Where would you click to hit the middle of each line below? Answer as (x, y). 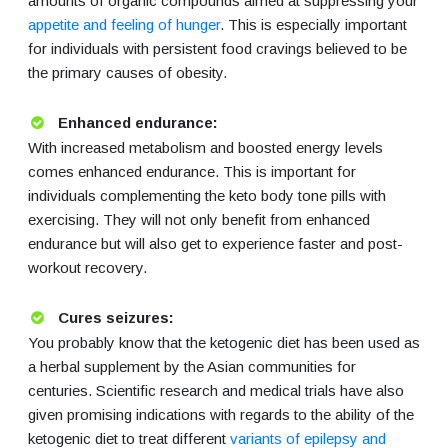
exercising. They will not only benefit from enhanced (199, 220)
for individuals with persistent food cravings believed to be (217, 49)
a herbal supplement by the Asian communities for (192, 367)
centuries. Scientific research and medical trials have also (216, 391)
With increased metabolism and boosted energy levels (205, 148)
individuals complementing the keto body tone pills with (207, 196)
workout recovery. (87, 268)
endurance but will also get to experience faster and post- (215, 244)
